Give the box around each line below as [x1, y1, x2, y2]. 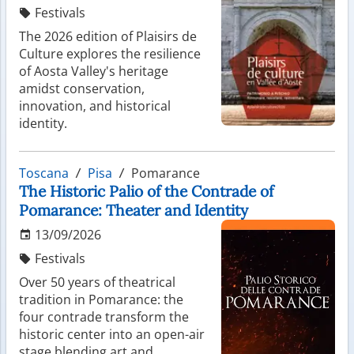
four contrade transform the [19, 307, 189, 326]
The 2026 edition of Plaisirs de [19, 27, 197, 45]
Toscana [19, 164, 69, 182]
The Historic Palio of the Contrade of [19, 181, 273, 201]
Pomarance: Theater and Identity [19, 200, 248, 220]
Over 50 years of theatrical [19, 273, 175, 291]
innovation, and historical [19, 96, 171, 115]
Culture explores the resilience [19, 44, 201, 62]
